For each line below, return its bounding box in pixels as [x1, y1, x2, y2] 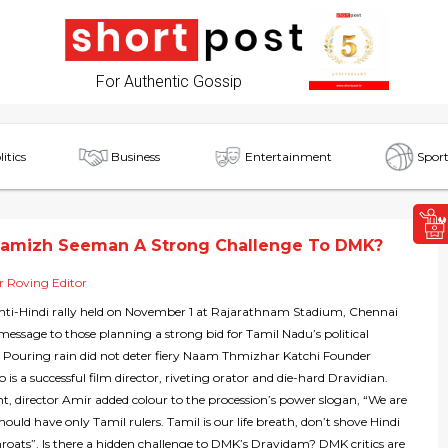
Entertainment [245, 148, 332, 164]
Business [111, 148, 160, 164]
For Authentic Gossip [96, 72, 242, 91]
